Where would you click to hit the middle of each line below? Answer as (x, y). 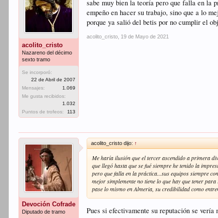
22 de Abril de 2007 (54, 80)
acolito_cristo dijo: (113, 143)
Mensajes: (34, 88)
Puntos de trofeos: (43, 112)
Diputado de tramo (44, 212)
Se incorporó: (37, 72)
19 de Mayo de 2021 (145, 36)
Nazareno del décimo (47, 53)
